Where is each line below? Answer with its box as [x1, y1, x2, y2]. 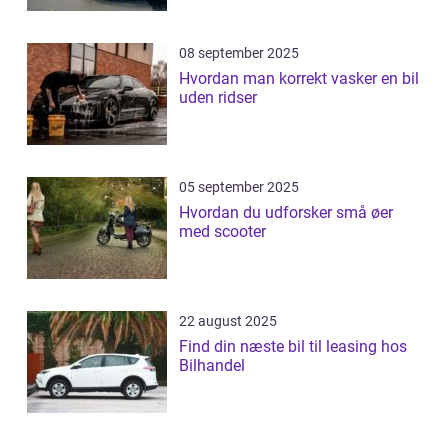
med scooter [179, 221, 266, 241]
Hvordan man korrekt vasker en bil [179, 68, 419, 88]
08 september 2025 [179, 44, 299, 61]
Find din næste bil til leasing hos [179, 336, 407, 356]
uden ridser [179, 87, 257, 107]
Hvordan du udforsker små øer [179, 202, 393, 222]
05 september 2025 [179, 178, 299, 195]
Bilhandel [179, 355, 245, 375]
